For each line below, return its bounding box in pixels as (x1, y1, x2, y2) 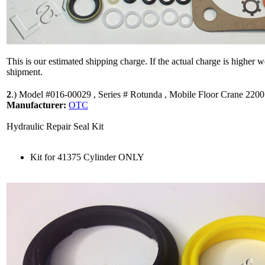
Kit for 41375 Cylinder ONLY (30, 151, 144, 162)
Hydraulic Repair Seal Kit (7, 121, 104, 131)
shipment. (7, 66, 43, 77)
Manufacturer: (7, 99, 69, 110)
